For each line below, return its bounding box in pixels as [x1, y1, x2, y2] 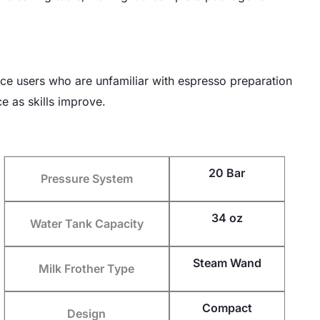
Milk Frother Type [39, 261, 134, 276]
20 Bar [209, 165, 245, 180]
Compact [201, 300, 252, 315]
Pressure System [40, 171, 133, 186]
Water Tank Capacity [29, 216, 144, 231]
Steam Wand [192, 255, 261, 270]
